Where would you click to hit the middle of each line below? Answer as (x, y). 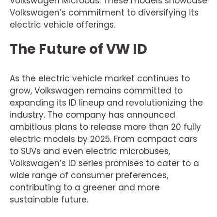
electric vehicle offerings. (62, 25)
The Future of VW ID (78, 49)
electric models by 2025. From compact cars (103, 139)
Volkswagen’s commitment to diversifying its (104, 13)
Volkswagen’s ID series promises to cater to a (104, 163)
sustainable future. (49, 200)
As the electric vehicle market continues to (100, 78)
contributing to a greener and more (85, 187)
